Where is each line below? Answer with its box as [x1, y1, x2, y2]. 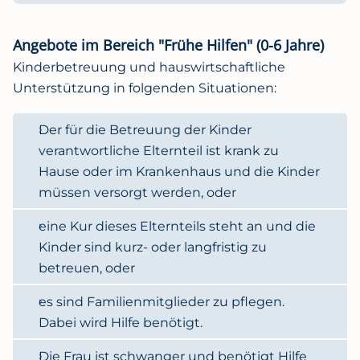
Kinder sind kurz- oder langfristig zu [39, 239, 267, 255]
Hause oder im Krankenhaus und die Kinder [39, 163, 320, 179]
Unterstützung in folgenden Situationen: [13, 80, 276, 96]
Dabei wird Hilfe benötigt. [39, 314, 202, 330]
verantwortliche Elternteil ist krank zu [39, 142, 279, 158]
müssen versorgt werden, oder [39, 184, 239, 200]
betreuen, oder [39, 260, 135, 276]
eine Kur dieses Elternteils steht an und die [39, 218, 316, 234]
